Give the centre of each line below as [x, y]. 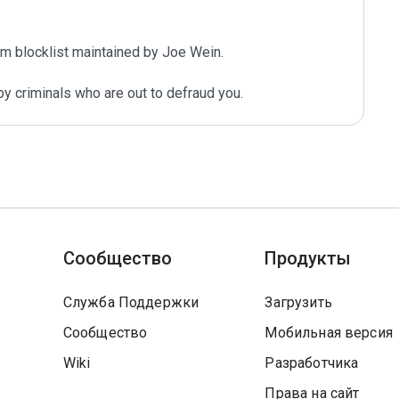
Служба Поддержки [131, 302]
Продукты [308, 258]
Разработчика [312, 363]
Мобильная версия [329, 333]
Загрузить [298, 302]
